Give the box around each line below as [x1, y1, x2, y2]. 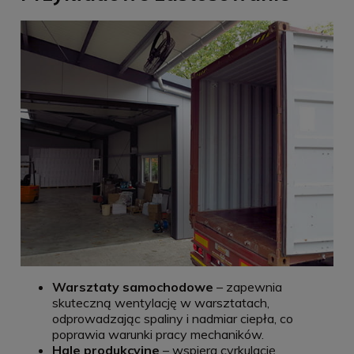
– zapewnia [213, 278, 282, 295]
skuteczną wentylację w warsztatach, [52, 294, 269, 311]
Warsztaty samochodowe [52, 278, 213, 295]
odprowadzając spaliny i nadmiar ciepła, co [52, 310, 293, 326]
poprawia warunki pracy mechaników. [52, 326, 264, 342]
